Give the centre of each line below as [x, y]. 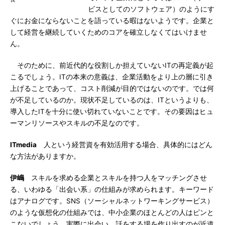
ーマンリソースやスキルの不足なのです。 [77, 123]
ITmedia [23, 145]
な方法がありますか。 [45, 156]
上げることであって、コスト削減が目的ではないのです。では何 [112, 88]
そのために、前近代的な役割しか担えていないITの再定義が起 [112, 65]
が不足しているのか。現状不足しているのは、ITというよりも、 [112, 100]
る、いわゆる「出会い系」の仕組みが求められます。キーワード [112, 189]
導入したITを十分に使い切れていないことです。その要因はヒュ [112, 111]
